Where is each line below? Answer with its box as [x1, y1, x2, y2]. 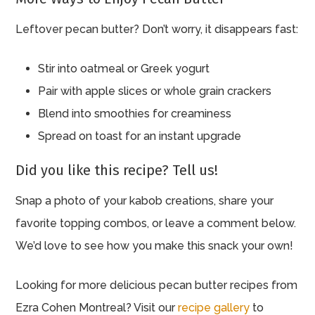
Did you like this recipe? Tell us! [15, 161, 219, 179]
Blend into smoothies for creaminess [38, 106, 232, 120]
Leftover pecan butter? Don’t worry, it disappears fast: [15, 22, 299, 36]
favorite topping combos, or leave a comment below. [15, 216, 297, 230]
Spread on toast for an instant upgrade [38, 129, 242, 143]
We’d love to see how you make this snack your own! [15, 238, 294, 252]
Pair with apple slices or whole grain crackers [38, 84, 272, 98]
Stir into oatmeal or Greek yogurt [38, 61, 210, 75]
